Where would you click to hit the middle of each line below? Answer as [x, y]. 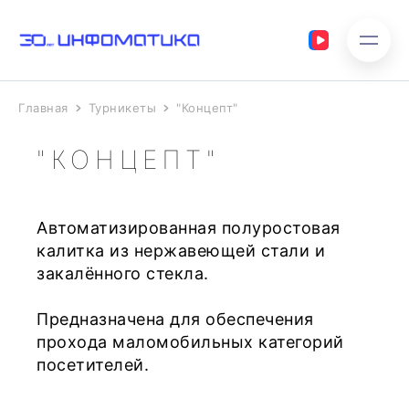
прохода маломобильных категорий [190, 342]
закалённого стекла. [123, 273]
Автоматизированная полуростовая [189, 228]
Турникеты [122, 108]
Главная [43, 108]
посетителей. [95, 365]
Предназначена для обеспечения [175, 319]
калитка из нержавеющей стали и [181, 251]
